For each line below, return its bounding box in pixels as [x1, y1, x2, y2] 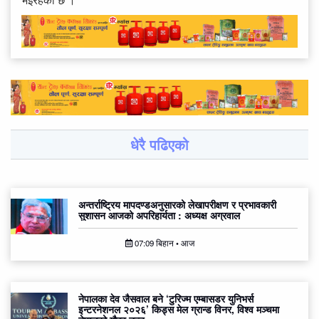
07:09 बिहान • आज [132, 237, 194, 249]
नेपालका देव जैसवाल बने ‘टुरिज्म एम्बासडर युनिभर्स [78, 291, 253, 306]
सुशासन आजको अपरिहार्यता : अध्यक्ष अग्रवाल [78, 208, 240, 223]
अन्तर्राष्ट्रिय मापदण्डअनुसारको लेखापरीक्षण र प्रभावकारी [78, 197, 276, 212]
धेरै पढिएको [130, 134, 189, 155]
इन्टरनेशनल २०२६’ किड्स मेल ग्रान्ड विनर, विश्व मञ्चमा [78, 302, 279, 317]
